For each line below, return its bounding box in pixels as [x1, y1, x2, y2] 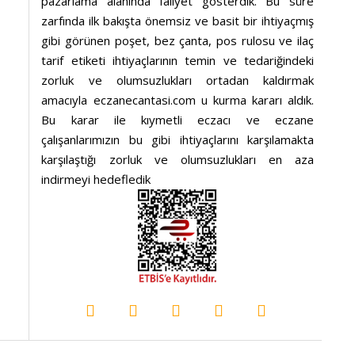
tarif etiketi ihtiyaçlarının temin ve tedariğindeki [41, 52, 314, 69]
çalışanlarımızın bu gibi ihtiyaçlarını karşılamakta [41, 132, 314, 148]
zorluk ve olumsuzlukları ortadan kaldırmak [41, 72, 314, 89]
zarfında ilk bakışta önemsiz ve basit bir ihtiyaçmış [41, 13, 314, 29]
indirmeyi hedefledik [41, 171, 151, 188]
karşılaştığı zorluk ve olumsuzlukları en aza [41, 151, 314, 168]
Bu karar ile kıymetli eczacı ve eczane [41, 112, 314, 128]
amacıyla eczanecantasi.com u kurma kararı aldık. [41, 92, 314, 109]
